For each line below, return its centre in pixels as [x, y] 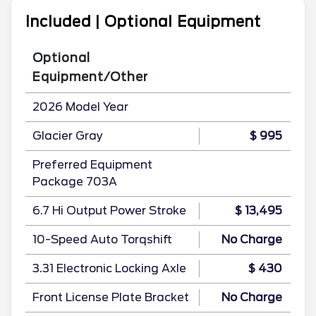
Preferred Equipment [92, 165]
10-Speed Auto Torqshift [102, 239]
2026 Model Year [80, 107]
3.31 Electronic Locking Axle [109, 268]
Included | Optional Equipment [143, 22]
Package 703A [75, 182]
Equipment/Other [90, 77]
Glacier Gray [68, 136]
